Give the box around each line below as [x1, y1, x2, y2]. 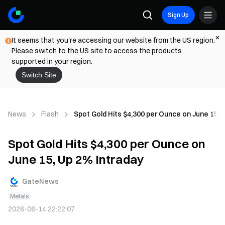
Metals [10, 192, 29, 200]
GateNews [22, 176, 59, 186]
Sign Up [168, 11, 189, 19]
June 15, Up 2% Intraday [8, 152, 144, 167]
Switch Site [22, 71, 56, 79]
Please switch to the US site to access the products [12, 46, 182, 55]
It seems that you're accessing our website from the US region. [12, 36, 215, 45]
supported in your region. [12, 57, 92, 66]
